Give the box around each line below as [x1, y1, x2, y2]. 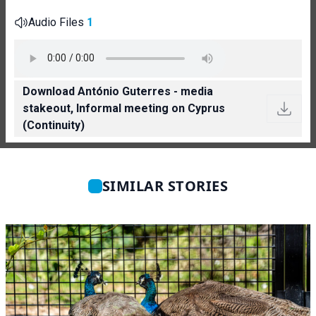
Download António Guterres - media [23, 84, 213, 98]
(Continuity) [23, 118, 85, 132]
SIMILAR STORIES [102, 176, 229, 195]
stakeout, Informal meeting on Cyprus [23, 101, 225, 115]
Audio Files [28, 15, 87, 29]
